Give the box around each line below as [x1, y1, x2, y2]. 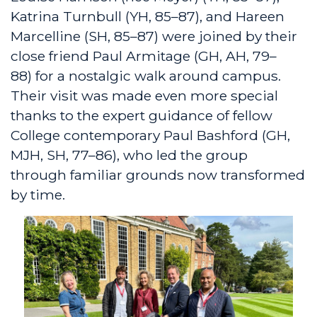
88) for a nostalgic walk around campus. [11, 67, 281, 85]
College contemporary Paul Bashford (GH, [11, 127, 290, 144]
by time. [11, 186, 65, 204]
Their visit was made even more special [11, 87, 278, 105]
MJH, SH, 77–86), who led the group [11, 146, 248, 164]
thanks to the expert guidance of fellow [11, 107, 272, 125]
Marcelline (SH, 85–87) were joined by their [11, 28, 297, 45]
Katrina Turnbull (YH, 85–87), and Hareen [11, 8, 284, 25]
